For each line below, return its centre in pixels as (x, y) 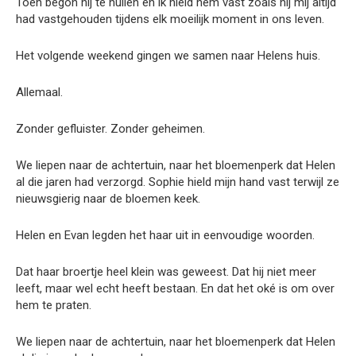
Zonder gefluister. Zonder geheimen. (110, 128)
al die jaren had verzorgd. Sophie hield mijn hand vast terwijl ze (178, 182)
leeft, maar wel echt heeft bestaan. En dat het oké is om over (175, 288)
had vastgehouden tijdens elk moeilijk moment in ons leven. (170, 19)
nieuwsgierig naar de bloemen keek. (108, 198)
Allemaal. (39, 92)
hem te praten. (54, 305)
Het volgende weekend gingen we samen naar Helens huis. (168, 55)
